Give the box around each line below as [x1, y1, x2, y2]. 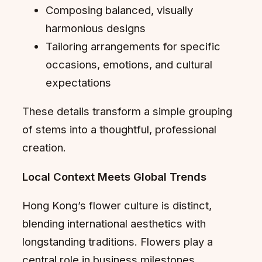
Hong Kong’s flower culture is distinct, [22, 199, 212, 212]
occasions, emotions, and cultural [46, 57, 212, 71]
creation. [22, 141, 66, 154]
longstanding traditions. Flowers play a [22, 235, 213, 249]
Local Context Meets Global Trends [22, 170, 206, 183]
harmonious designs [46, 21, 146, 35]
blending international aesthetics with [22, 217, 206, 230]
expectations [46, 75, 111, 89]
